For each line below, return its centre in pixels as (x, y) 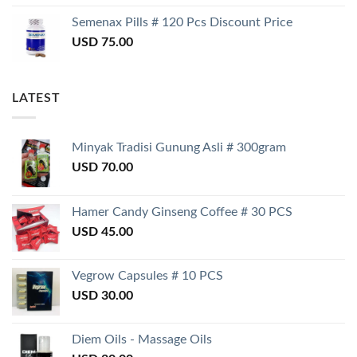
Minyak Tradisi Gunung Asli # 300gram (179, 148)
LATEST (36, 98)
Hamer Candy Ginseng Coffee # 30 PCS (182, 212)
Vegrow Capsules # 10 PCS (147, 276)
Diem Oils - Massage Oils (142, 340)
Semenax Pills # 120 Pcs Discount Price (182, 22)
